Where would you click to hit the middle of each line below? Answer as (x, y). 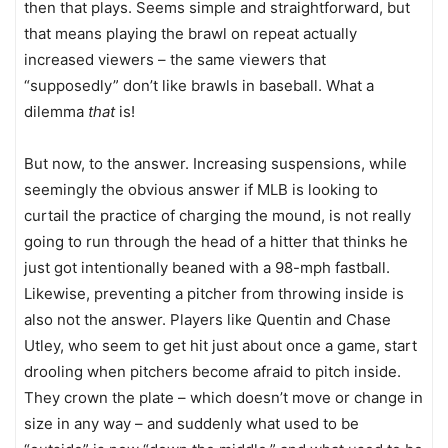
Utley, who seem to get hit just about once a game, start (220, 345)
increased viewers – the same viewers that (175, 59)
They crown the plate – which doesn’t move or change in (223, 397)
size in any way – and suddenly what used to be (191, 423)
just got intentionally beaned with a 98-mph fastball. (207, 267)
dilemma (56, 111)
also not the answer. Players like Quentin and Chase (207, 319)
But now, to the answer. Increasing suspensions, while (215, 163)
